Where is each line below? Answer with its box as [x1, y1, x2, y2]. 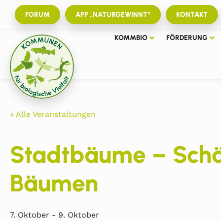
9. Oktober [58, 210, 99, 220]
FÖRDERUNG [166, 34, 208, 42]
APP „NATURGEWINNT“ [75, 10, 150, 19]
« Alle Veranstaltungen [10, 110, 96, 119]
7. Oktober [10, 210, 49, 220]
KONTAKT [176, 10, 208, 19]
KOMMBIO [114, 34, 147, 42]
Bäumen [10, 169, 98, 197]
